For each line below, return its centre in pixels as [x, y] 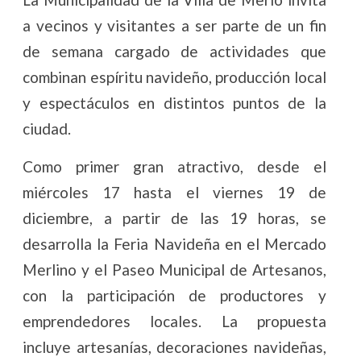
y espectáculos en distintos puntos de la [174, 102]
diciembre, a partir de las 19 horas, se [174, 218]
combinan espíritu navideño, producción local [174, 77]
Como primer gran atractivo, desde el [174, 166]
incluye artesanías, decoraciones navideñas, [174, 346]
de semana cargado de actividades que [174, 51]
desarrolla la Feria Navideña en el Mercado [174, 243]
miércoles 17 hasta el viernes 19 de [174, 192]
